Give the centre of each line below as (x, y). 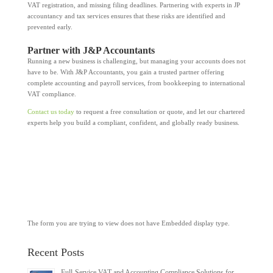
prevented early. (50, 27)
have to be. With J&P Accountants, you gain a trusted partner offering (126, 72)
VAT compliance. (51, 94)
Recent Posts (55, 252)
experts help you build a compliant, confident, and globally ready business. (133, 122)
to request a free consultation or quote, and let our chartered (159, 111)
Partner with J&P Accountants (91, 50)
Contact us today (51, 111)
